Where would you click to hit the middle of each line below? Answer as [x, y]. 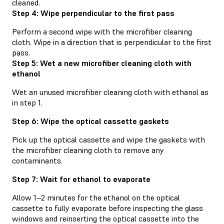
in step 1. [27, 102]
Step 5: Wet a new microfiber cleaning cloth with [102, 63]
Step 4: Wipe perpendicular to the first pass [93, 13]
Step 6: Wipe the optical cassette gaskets [90, 121]
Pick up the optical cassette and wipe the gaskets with [108, 139]
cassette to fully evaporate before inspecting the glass [107, 208]
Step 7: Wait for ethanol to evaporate [81, 179]
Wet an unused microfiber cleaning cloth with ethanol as [110, 92]
